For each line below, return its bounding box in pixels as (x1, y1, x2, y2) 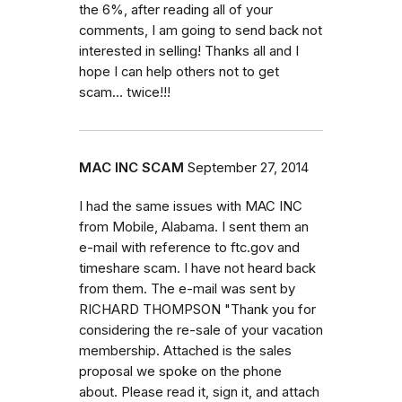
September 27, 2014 (188, 159, 309, 176)
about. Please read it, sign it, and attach (79, 383, 319, 400)
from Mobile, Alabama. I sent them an (79, 218, 309, 235)
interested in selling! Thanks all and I (79, 42, 299, 59)
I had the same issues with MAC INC (79, 197, 302, 214)
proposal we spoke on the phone (79, 363, 282, 380)
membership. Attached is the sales (79, 342, 292, 359)
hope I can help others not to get (79, 63, 279, 80)
